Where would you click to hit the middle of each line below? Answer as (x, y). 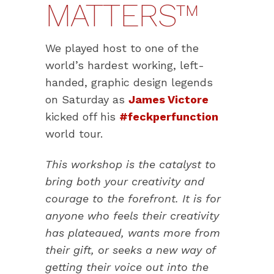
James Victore (168, 100)
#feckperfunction (169, 117)
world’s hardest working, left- (125, 65)
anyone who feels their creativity (132, 216)
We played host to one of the (122, 48)
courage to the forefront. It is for (133, 199)
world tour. (74, 134)
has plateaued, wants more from (133, 233)
